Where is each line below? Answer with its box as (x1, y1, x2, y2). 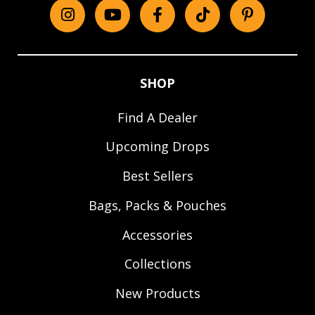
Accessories (122, 226, 193, 243)
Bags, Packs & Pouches (89, 196, 226, 214)
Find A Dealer (117, 108, 198, 126)
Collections (124, 255, 191, 273)
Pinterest (246, 14, 314, 36)
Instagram (66, 14, 143, 36)
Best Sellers (122, 167, 193, 185)
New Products (115, 285, 200, 302)
